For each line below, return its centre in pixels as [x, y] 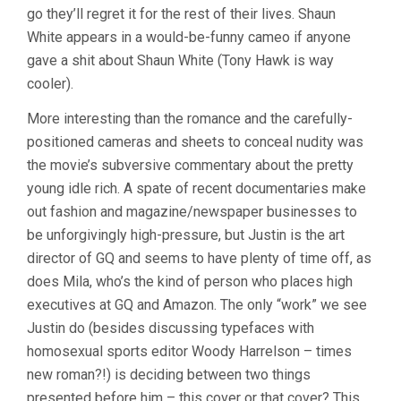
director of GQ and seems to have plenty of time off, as [199, 258]
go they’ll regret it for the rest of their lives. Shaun [181, 13]
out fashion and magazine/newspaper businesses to [192, 211]
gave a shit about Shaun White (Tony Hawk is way [180, 60]
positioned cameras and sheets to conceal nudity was [195, 141]
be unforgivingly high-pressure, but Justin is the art [186, 235]
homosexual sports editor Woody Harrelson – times [189, 351]
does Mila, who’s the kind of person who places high [190, 281]
